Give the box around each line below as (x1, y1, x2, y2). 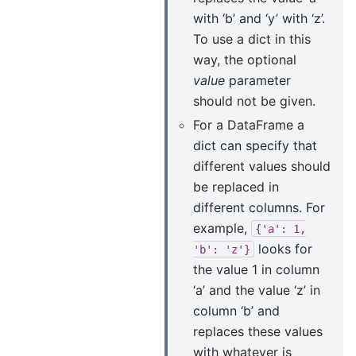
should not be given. (193, 92, 315, 109)
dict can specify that (193, 137, 317, 153)
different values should (193, 157, 331, 174)
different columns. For (193, 199, 325, 215)
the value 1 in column (193, 261, 319, 277)
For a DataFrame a (193, 116, 304, 133)
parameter (225, 72, 291, 88)
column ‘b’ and (193, 302, 280, 319)
